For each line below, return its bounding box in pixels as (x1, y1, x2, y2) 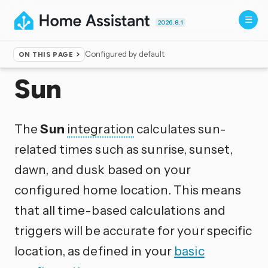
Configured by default (85, 49, 165, 59)
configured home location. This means (14, 181, 241, 197)
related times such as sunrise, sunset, (14, 141, 233, 157)
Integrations (46, 54, 92, 63)
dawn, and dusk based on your (14, 161, 191, 177)
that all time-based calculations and (14, 202, 226, 218)
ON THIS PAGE (18, 50, 74, 59)
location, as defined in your (14, 242, 175, 258)
